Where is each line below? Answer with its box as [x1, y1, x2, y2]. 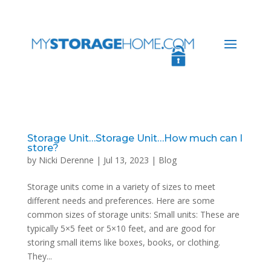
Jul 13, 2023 [103, 154, 149, 166]
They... [27, 250, 52, 262]
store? [27, 142, 59, 154]
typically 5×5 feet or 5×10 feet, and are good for [27, 222, 215, 234]
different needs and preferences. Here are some [27, 194, 215, 206]
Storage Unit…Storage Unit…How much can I [27, 132, 243, 144]
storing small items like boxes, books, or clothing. [27, 236, 220, 248]
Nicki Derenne [38, 154, 94, 166]
